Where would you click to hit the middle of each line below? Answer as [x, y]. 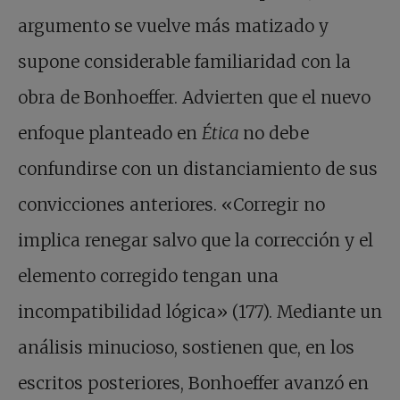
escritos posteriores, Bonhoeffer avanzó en [193, 383]
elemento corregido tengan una [148, 276]
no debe [276, 133]
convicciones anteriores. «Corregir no [171, 205]
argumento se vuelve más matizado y [173, 26]
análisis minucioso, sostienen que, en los [186, 348]
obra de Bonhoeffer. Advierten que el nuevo [194, 98]
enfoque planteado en [110, 133]
